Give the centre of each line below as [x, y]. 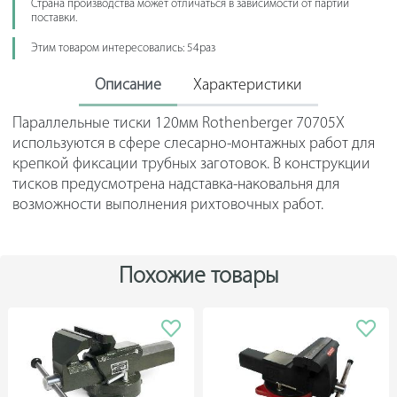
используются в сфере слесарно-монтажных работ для [193, 144]
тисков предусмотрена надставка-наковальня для [175, 185]
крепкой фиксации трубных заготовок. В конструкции [191, 165]
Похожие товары [198, 277]
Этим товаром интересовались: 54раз [123, 48]
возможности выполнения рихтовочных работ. [167, 206]
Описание [128, 86]
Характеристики [248, 86]
